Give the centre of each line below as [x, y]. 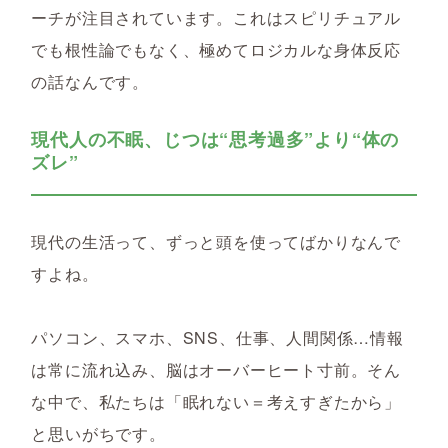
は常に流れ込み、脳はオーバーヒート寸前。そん [216, 369]
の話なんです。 [90, 81]
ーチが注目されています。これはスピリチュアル [216, 17]
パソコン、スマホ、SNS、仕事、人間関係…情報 [217, 337]
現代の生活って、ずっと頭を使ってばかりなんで [216, 241]
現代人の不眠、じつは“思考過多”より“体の [215, 139]
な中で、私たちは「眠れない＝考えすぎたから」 [216, 401]
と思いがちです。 [98, 433]
